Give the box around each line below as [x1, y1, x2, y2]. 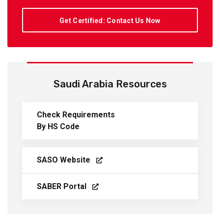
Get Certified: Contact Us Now [59, 17, 161, 25]
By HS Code [37, 122, 80, 131]
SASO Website [37, 155, 92, 165]
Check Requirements [37, 110, 115, 119]
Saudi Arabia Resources [53, 78, 167, 90]
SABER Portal [37, 182, 88, 191]
